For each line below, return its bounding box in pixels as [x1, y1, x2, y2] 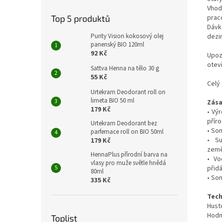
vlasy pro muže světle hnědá [91, 159, 166, 167]
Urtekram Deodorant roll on [91, 88, 166, 97]
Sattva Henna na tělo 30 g [91, 64, 159, 73]
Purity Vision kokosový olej [91, 32, 164, 41]
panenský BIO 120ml [91, 40, 144, 49]
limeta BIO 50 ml [91, 96, 134, 105]
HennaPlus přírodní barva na [91, 150, 167, 159]
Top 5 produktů [51, 13, 110, 24]
